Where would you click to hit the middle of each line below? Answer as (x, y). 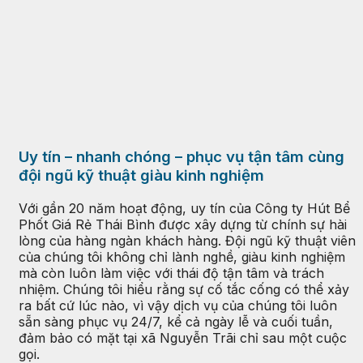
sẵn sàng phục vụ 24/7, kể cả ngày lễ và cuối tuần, (176, 321)
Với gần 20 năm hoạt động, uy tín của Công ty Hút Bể (184, 208)
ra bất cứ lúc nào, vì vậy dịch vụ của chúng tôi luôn (178, 305)
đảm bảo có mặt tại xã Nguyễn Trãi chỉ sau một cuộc (183, 337)
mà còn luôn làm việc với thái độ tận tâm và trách (171, 273)
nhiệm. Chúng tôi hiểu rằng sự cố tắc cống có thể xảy (184, 289)
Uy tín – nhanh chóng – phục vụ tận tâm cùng (181, 157)
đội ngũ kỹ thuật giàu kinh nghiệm (141, 176)
